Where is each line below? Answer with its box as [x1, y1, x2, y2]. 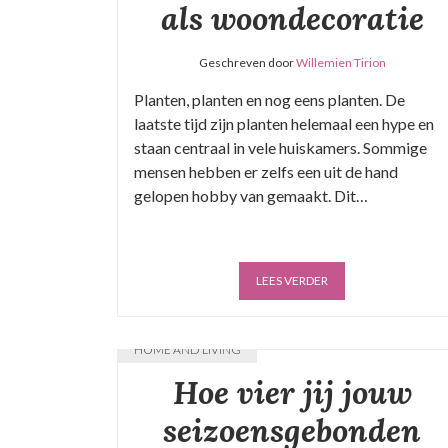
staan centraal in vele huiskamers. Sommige [134, 138, 427, 157]
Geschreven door [198, 55, 296, 70]
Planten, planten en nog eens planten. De [134, 90, 405, 109]
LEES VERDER [256, 273, 328, 288]
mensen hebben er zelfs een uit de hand [134, 162, 398, 181]
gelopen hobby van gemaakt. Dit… [134, 186, 368, 205]
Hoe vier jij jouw [172, 372, 412, 413]
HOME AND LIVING [134, 342, 241, 357]
